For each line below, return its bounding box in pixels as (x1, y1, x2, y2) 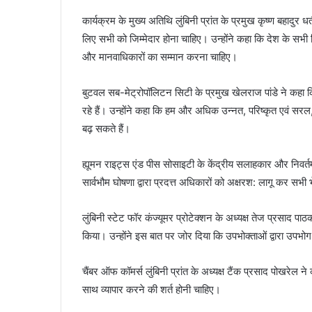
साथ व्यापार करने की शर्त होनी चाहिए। (82, 283, 221, 297)
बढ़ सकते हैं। (82, 122, 130, 136)
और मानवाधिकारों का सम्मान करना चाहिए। (82, 50, 237, 64)
